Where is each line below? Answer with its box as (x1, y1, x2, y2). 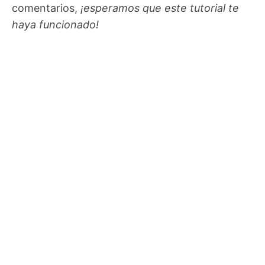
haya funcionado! (12, 18, 99, 31)
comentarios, (12, 2, 80, 15)
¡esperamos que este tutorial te (80, 2, 239, 15)
